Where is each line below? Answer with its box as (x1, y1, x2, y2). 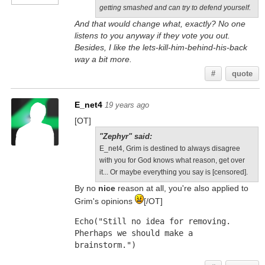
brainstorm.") (74, 240, 136, 250)
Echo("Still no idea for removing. (74, 216, 231, 226)
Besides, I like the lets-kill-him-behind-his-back (74, 43, 247, 52)
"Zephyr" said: (99, 132, 152, 141)
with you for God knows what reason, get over (99, 156, 245, 164)
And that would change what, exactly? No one (74, 19, 245, 28)
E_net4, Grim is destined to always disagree (99, 144, 240, 153)
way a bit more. (74, 54, 132, 64)
